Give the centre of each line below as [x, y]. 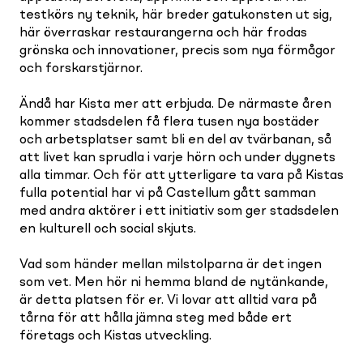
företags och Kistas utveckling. [115, 336]
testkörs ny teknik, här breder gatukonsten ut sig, [176, 15]
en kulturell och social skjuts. [108, 229]
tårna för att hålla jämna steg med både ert [156, 318]
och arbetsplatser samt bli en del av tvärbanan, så [175, 140]
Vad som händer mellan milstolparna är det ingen [171, 265]
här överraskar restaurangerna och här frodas [163, 33]
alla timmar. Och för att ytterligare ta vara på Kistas [181, 175]
